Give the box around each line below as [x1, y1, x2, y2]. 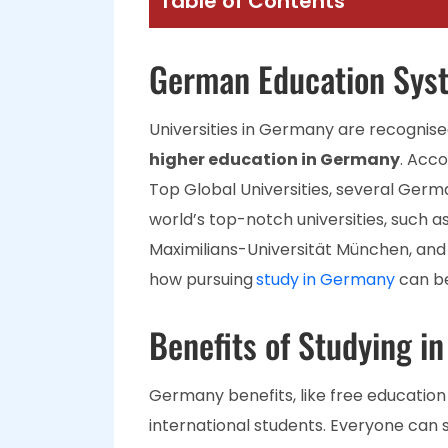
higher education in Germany [149, 148, 400, 171]
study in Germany [256, 268, 395, 291]
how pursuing [149, 268, 253, 291]
